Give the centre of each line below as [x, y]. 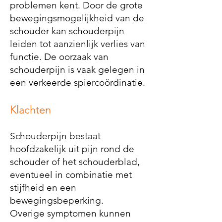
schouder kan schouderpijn [67, 31]
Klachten [30, 110]
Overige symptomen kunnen [70, 213]
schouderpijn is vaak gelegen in [77, 70]
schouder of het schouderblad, [75, 162]
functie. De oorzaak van [59, 57]
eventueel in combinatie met [71, 175]
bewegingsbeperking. [57, 200]
